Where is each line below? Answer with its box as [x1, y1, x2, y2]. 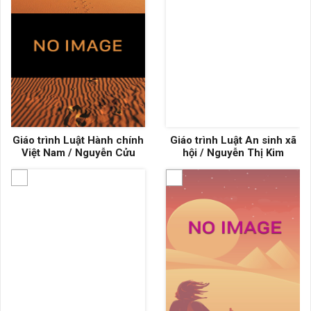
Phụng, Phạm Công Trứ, [174, 159, 292, 171]
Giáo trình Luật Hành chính [12, 134, 144, 146]
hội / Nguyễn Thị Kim [182, 146, 284, 159]
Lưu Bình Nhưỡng [190, 171, 276, 184]
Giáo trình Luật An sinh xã [169, 134, 296, 146]
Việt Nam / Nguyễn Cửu [21, 146, 135, 159]
